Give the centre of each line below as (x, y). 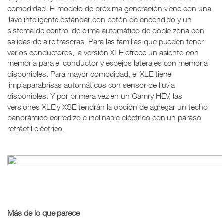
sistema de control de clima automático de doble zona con (106, 30)
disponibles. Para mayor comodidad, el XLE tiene (89, 74)
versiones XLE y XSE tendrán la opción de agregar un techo (108, 106)
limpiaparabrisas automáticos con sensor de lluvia (91, 84)
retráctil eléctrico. (36, 128)
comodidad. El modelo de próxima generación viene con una (109, 8)
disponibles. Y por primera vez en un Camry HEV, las (95, 95)
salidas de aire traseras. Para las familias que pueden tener (106, 41)
